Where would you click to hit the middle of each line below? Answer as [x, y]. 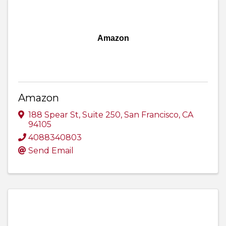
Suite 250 [101, 115]
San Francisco [151, 115]
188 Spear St [53, 115]
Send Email [51, 151]
